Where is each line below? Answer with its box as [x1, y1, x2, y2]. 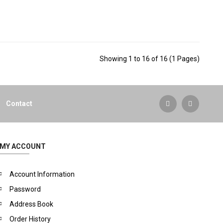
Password [9, 185, 41, 193]
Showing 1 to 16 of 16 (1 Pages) [99, 55, 200, 63]
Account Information [9, 170, 75, 178]
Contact [6, 100, 33, 108]
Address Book [9, 200, 54, 208]
